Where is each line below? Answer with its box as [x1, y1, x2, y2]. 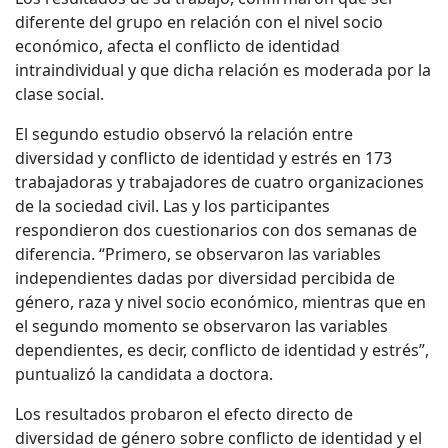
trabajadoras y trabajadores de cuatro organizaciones [15, 171, 424, 194]
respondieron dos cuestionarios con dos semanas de [15, 219, 417, 242]
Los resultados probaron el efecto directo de [15, 403, 353, 426]
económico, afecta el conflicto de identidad [15, 35, 340, 58]
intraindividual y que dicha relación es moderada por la [15, 59, 431, 82]
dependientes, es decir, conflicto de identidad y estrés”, [15, 339, 429, 362]
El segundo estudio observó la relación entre [15, 123, 353, 146]
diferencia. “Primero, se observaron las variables [15, 243, 381, 266]
